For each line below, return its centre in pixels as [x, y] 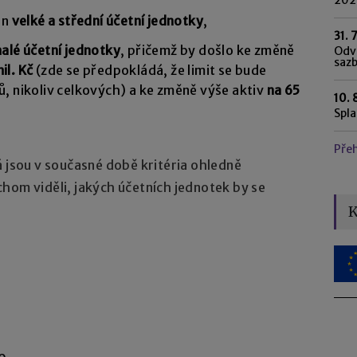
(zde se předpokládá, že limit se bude [150, 71]
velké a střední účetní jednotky [108, 21]
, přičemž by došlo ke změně [208, 51]
